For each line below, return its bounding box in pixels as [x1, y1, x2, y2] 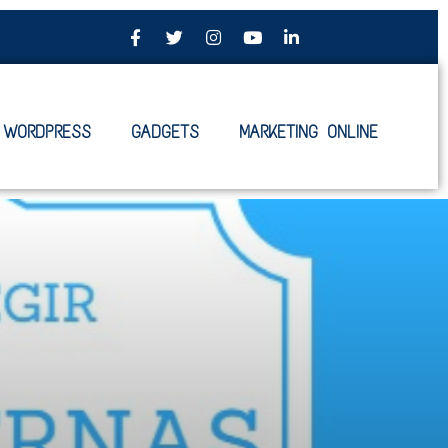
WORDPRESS [3, 122, 91, 144]
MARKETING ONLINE [238, 122, 378, 144]
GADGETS [130, 122, 199, 144]
